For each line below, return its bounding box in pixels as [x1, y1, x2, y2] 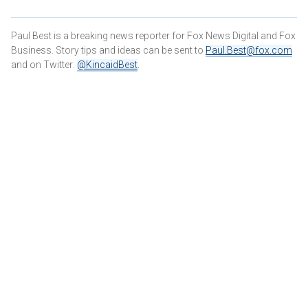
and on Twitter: [11, 58, 77, 70]
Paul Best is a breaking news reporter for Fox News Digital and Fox [11, 30, 296, 41]
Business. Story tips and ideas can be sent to [11, 44, 206, 56]
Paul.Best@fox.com [206, 44, 292, 56]
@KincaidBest [77, 58, 137, 70]
